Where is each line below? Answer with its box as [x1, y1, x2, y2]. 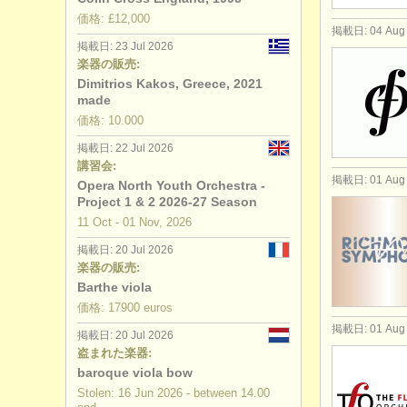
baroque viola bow [77, 365, 193, 380]
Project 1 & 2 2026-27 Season [77, 194, 257, 209]
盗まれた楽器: [77, 346, 152, 360]
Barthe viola [77, 280, 152, 294]
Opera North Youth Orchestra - [77, 178, 265, 193]
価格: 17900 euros [77, 301, 173, 314]
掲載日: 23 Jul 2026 [77, 40, 174, 53]
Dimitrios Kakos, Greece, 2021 [77, 76, 263, 91]
